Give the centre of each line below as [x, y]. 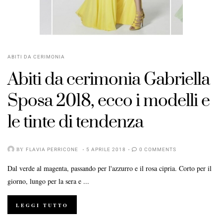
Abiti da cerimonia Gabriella [109, 80]
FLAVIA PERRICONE [52, 149]
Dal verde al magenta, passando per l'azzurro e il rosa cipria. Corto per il [110, 168]
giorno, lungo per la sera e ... [48, 181]
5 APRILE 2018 [106, 149]
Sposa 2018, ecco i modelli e [109, 101]
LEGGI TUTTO [42, 205]
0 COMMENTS [158, 149]
